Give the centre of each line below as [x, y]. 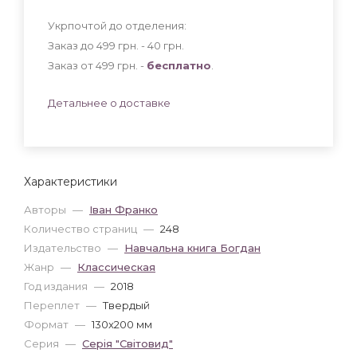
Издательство [64, 247]
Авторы [46, 209]
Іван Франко [124, 209]
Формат [47, 324]
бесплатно [179, 65]
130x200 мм [122, 324]
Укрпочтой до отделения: [117, 25]
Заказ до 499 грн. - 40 [106, 45]
